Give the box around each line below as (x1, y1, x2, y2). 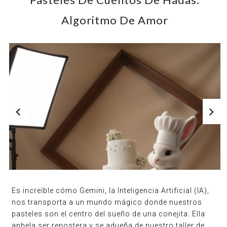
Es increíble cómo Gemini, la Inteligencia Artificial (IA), (12, 186, 210, 195)
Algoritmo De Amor (61, 13, 168, 27)
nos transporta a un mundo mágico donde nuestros (12, 198, 203, 206)
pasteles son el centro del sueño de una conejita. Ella (12, 210, 206, 218)
